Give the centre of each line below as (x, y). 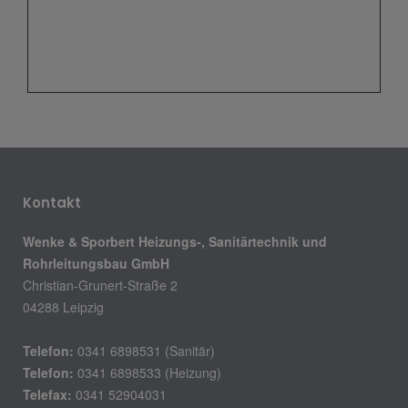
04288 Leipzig (63, 306)
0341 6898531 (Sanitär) (144, 350)
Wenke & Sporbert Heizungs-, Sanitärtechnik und (175, 241)
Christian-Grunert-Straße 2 (100, 285)
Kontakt (52, 202)
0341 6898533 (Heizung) (148, 372)
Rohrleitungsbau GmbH (96, 263)
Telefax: (47, 394)
